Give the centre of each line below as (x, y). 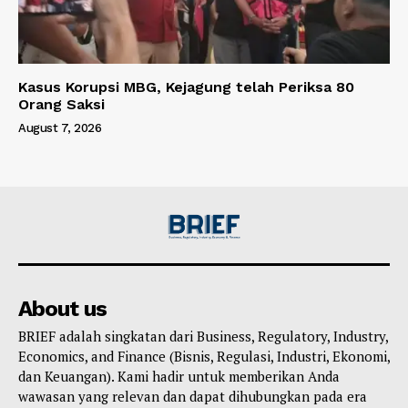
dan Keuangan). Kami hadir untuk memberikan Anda (179, 377)
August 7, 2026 (60, 127)
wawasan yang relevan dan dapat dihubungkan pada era (193, 397)
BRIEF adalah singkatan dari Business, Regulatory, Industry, (203, 337)
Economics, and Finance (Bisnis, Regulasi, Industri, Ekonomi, (204, 357)
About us (62, 309)
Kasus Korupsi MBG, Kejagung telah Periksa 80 (186, 87)
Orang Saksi (61, 104)
